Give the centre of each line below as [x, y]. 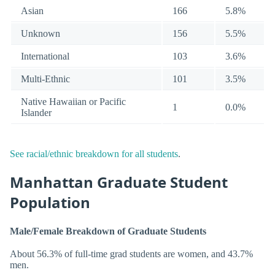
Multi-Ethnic [45, 79]
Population [50, 202]
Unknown [41, 34]
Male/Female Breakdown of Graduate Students [108, 231]
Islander [36, 113]
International [45, 56]
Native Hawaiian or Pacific [73, 102]
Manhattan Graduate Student [119, 182]
